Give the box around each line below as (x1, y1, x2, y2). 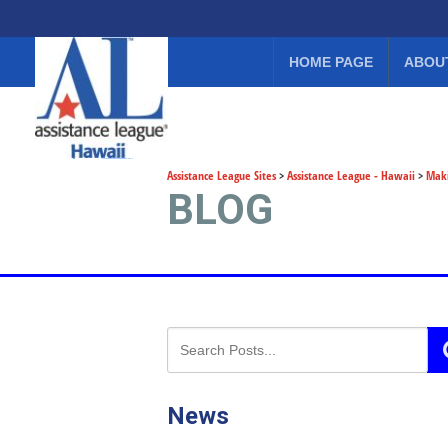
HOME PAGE (288, 54, 373, 70)
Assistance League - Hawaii (287, 167, 415, 184)
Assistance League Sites (167, 167, 276, 184)
